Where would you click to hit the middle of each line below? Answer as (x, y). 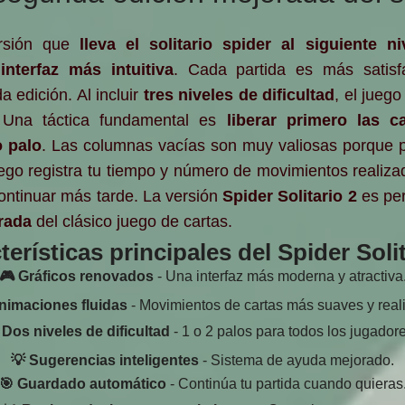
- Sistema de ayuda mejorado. (297, 360)
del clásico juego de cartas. (132, 221)
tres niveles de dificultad (239, 94)
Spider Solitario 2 (290, 196)
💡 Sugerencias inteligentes (105, 360)
